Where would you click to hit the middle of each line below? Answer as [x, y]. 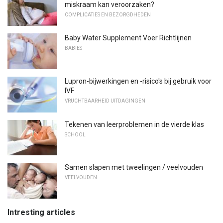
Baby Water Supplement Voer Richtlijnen [128, 38]
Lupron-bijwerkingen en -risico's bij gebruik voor [138, 81]
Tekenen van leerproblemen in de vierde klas [134, 124]
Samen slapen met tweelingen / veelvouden [134, 167]
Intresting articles [41, 212]
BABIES [73, 48]
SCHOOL [75, 134]
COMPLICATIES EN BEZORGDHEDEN [108, 14]
